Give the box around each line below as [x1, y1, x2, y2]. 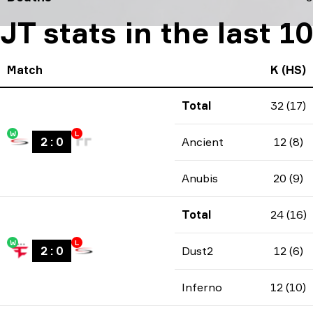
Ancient [182, 135, 224, 149]
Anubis [182, 171, 218, 185]
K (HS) [270, 63, 306, 77]
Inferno [182, 280, 222, 294]
